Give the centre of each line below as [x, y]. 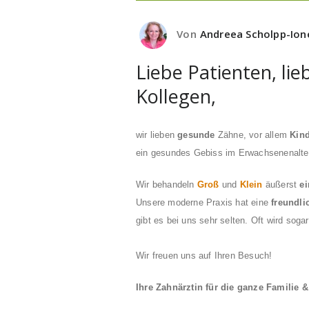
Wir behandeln [167, 184]
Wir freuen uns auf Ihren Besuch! [204, 255]
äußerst [281, 184]
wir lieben [157, 134]
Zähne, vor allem [252, 134]
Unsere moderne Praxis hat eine [204, 202]
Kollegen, [176, 96]
